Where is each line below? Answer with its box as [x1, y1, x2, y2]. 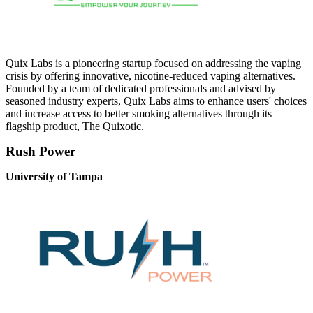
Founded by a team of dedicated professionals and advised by [6, 82, 276, 95]
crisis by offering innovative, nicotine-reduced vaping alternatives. [6, 70, 296, 82]
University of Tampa [6, 170, 103, 183]
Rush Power [6, 144, 75, 159]
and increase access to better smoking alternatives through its [6, 108, 272, 120]
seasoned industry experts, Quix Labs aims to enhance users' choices [6, 95, 307, 108]
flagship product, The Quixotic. [6, 120, 144, 133]
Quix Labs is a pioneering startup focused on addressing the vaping [6, 57, 301, 70]
